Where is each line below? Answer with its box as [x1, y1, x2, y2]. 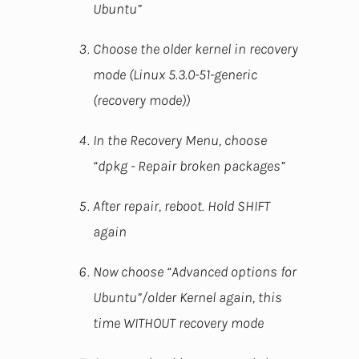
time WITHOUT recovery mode [93, 314, 264, 333]
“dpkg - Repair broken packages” [93, 157, 285, 175]
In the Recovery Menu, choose [93, 131, 267, 150]
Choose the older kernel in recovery [93, 40, 298, 58]
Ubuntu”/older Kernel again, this [93, 288, 282, 307]
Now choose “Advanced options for [93, 263, 296, 281]
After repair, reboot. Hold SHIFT [93, 197, 270, 216]
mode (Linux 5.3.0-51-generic [93, 66, 257, 84]
